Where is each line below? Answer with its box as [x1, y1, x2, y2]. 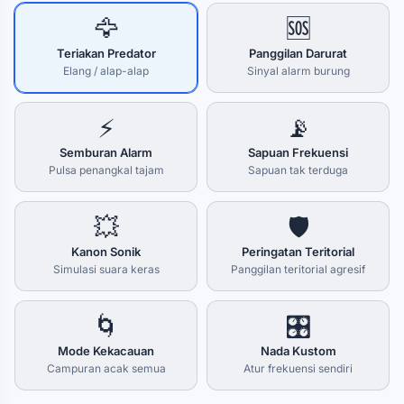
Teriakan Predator [56, 46, 156, 60]
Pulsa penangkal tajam [48, 163, 164, 177]
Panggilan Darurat [249, 46, 347, 60]
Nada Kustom [260, 344, 336, 358]
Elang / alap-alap [63, 64, 149, 78]
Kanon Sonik [71, 244, 141, 259]
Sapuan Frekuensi [248, 145, 348, 160]
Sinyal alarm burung [246, 64, 350, 78]
